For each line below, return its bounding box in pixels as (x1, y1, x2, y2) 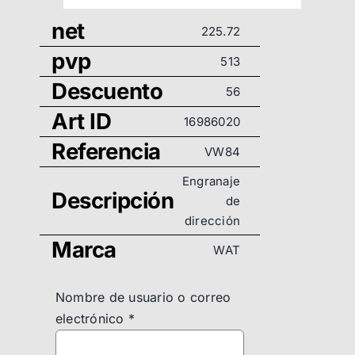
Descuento (52, 78, 163, 105)
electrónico (55, 311, 128, 327)
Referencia (52, 138, 161, 166)
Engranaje (181, 174, 240, 189)
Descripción (52, 187, 174, 215)
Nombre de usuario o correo (55, 289, 231, 306)
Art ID (52, 108, 112, 136)
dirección (184, 213, 240, 229)
